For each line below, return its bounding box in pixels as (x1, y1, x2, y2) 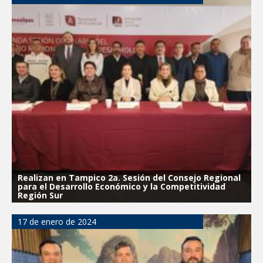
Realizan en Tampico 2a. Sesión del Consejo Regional (18, 172, 241, 184)
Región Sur (18, 190, 63, 201)
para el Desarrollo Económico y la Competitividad (18, 181, 225, 193)
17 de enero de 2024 (18, 216, 96, 228)
